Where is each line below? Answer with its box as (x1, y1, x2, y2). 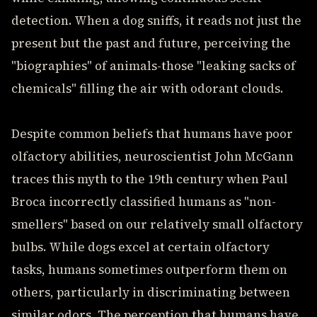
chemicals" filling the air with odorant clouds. (11, 80, 284, 97)
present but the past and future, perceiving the (11, 35, 291, 52)
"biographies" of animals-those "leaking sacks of (11, 57, 296, 74)
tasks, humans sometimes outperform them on (11, 261, 287, 278)
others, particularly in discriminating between (11, 284, 290, 301)
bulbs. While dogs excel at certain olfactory (11, 238, 270, 255)
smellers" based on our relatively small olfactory (11, 216, 303, 233)
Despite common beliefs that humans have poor (11, 125, 293, 142)
